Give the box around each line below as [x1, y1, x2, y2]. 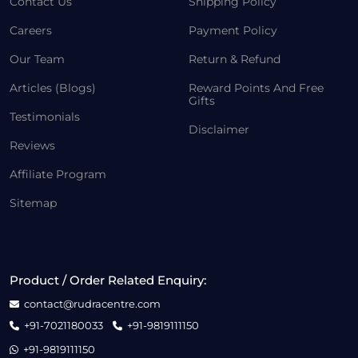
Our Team [10, 51, 65, 66]
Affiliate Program [10, 166, 106, 181]
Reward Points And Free [189, 80, 324, 95]
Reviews [10, 137, 55, 153]
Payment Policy [189, 22, 277, 38]
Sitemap [10, 195, 57, 210]
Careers [10, 22, 52, 38]
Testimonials [10, 109, 80, 124]
